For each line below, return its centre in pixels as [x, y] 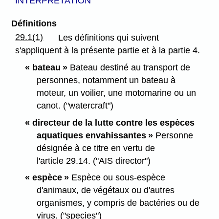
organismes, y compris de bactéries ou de [118, 203]
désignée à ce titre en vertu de [96, 148]
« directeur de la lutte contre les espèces [109, 122]
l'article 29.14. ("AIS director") [94, 161]
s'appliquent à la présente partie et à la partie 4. [108, 51]
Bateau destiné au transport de [129, 67]
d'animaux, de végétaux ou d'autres [106, 190]
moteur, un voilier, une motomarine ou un [117, 93]
